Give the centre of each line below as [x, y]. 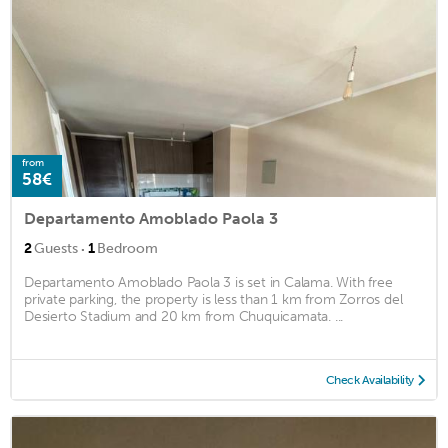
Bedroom [127, 248]
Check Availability [369, 379]
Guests [56, 248]
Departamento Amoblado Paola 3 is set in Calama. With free [208, 282]
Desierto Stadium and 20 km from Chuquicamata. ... [184, 316]
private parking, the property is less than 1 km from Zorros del [213, 299]
